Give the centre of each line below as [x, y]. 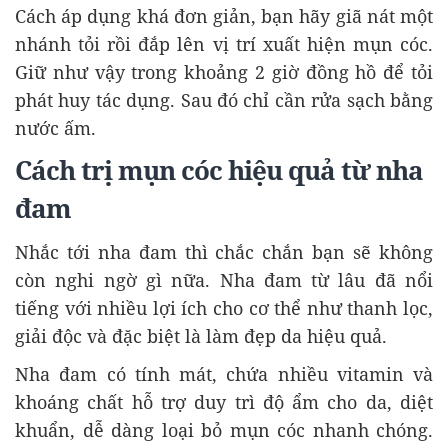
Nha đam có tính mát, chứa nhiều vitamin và [224, 374]
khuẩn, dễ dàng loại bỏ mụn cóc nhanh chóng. [224, 430]
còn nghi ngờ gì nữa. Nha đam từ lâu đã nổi [224, 280]
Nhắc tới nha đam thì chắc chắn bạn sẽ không [224, 252]
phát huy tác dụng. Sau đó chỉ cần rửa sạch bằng [224, 100]
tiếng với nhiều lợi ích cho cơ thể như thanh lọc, [224, 308]
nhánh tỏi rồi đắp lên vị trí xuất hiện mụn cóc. [224, 44]
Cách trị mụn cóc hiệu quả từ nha [219, 171]
